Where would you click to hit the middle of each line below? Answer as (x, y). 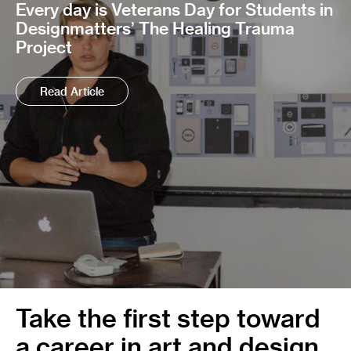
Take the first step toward (168, 318)
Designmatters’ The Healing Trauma (155, 28)
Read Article (72, 92)
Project (44, 47)
